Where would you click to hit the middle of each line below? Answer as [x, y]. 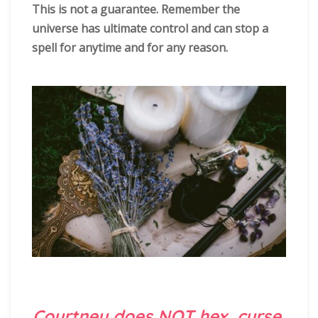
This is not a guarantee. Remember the [136, 10]
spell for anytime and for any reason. [130, 48]
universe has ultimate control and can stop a [150, 29]
